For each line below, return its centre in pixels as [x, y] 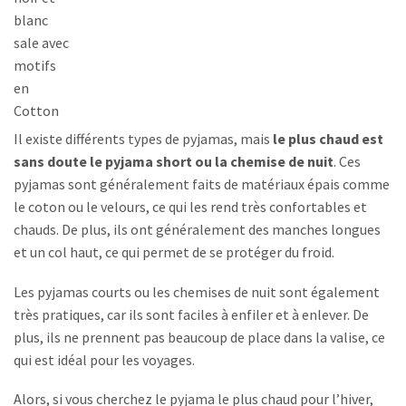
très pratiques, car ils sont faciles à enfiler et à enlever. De [191, 314]
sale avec [41, 43]
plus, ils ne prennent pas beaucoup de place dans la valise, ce [199, 337]
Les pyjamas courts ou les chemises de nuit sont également [197, 291]
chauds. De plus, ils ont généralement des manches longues [197, 230]
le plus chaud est [327, 139]
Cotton [36, 111]
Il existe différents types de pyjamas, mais [142, 139]
